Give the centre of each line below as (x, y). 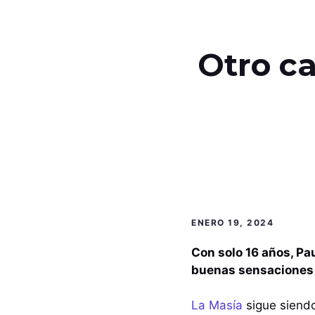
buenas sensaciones (252, 270)
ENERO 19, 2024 (232, 222)
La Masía (217, 306)
